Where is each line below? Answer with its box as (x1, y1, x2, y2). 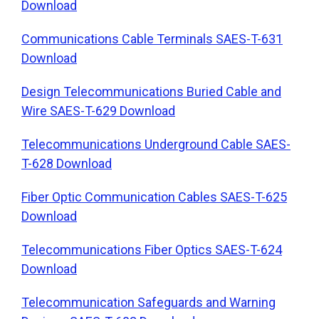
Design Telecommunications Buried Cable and (21, 83, 281, 99)
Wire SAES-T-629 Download (21, 103, 175, 118)
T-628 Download (21, 155, 112, 171)
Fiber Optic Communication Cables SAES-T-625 (21, 189, 287, 204)
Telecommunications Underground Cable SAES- (21, 136, 291, 152)
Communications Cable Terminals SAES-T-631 (21, 31, 283, 46)
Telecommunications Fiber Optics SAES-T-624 (21, 241, 282, 257)
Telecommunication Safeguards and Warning (21, 294, 276, 310)
